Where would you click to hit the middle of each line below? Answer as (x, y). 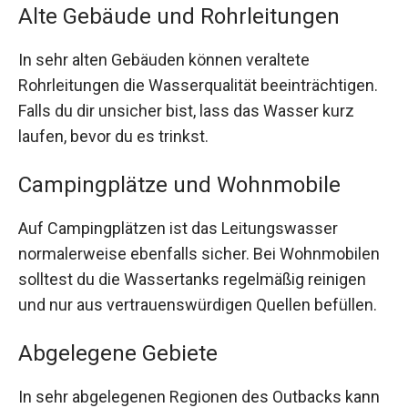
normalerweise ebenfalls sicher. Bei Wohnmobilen (199, 253)
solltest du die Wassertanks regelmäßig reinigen (192, 279)
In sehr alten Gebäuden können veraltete (164, 59)
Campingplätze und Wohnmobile (179, 184)
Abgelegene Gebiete (118, 353)
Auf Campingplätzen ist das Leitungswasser (178, 228)
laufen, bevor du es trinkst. (113, 136)
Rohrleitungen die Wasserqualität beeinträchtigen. (198, 85)
